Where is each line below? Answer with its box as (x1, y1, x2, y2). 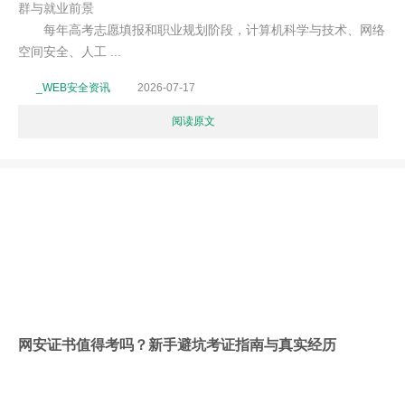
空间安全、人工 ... (18, 44, 121, 59)
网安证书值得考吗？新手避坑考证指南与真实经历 (18, 336, 336, 353)
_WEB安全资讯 (36, 81, 110, 94)
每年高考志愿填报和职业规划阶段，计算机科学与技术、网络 (18, 23, 385, 37)
